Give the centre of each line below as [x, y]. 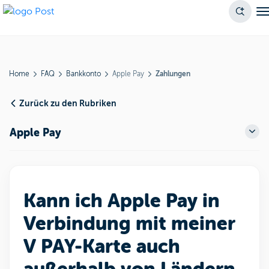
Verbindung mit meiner [129, 224]
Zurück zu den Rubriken [68, 103]
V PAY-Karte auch [102, 246]
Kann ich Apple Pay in [122, 201]
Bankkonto [83, 74]
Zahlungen [173, 74]
